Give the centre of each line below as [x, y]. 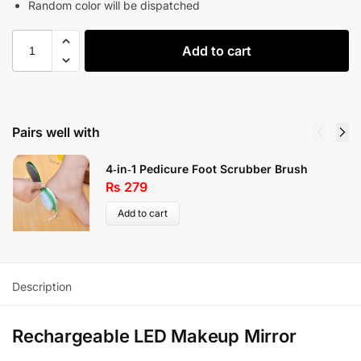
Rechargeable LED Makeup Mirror [154, 336]
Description [42, 286]
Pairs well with [56, 132]
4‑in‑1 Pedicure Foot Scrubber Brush [207, 168]
